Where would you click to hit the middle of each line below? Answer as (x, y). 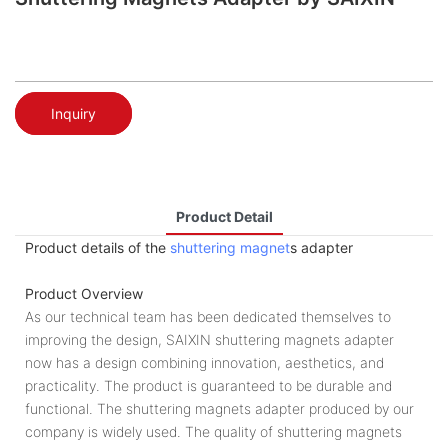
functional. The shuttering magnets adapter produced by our (219, 408)
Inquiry (73, 113)
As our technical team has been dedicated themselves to (208, 316)
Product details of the (97, 247)
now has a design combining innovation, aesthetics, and (204, 362)
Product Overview (84, 293)
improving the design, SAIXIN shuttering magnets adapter (209, 339)
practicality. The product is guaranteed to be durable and (208, 385)
